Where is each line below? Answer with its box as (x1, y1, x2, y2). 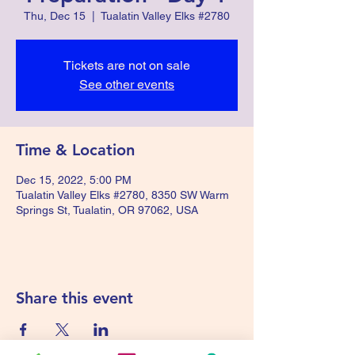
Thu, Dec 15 (24, 10, 86, 22)
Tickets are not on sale (63, 58, 190, 73)
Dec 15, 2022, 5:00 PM (16, 174, 132, 186)
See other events (79, 77, 174, 92)
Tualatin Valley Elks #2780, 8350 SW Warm (16, 189, 229, 201)
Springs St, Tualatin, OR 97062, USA (16, 204, 198, 216)
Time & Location (16, 140, 135, 159)
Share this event (16, 288, 133, 307)
